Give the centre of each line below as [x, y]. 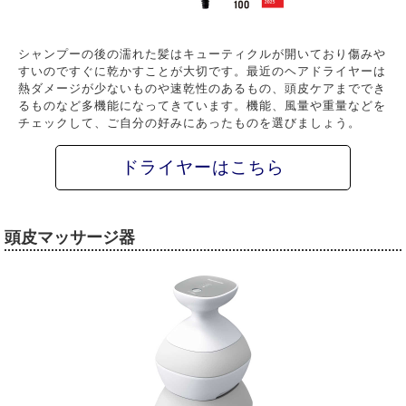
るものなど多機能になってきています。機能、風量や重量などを [203, 106]
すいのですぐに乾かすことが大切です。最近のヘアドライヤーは [203, 71]
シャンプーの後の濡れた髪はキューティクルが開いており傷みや [203, 54]
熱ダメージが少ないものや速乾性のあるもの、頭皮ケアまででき [203, 88]
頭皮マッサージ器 [70, 237]
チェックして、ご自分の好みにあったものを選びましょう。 [190, 123]
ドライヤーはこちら [203, 167]
